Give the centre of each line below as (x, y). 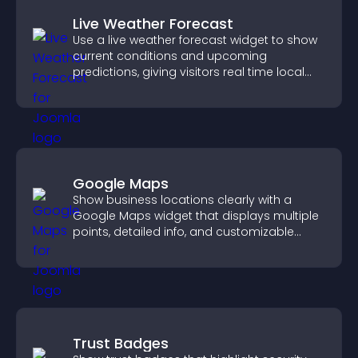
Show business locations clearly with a (182, 200)
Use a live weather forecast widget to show (195, 40)
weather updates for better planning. (178, 88)
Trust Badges (121, 343)
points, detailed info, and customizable (183, 232)
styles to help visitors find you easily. (176, 248)
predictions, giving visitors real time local (189, 72)
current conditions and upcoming (170, 56)
